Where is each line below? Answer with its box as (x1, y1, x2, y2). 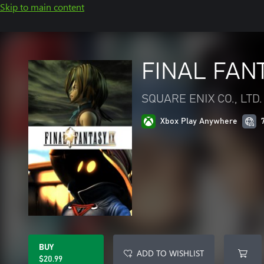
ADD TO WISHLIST (137, 247, 204, 259)
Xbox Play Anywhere (160, 117, 237, 126)
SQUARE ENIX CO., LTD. (141, 93, 262, 105)
